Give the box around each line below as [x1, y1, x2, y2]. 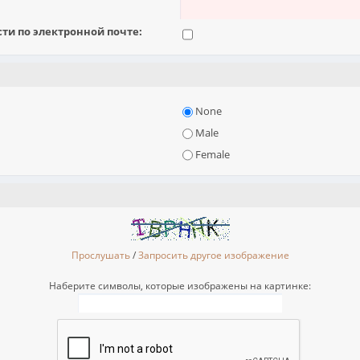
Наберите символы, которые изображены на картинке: [49, 279, 311, 293]
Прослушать [71, 248, 130, 263]
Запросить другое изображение [137, 248, 289, 263]
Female [195, 146, 230, 162]
